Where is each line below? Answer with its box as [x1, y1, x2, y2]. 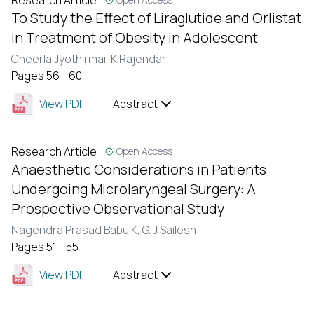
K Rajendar [111, 51, 166, 67]
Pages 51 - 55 [11, 239, 78, 254]
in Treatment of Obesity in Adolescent [11, 28, 258, 47]
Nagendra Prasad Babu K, [11, 222, 142, 238]
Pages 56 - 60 [11, 68, 82, 83]
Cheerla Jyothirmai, [11, 51, 111, 67]
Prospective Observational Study [11, 199, 224, 218]
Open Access [116, 144, 172, 158]
